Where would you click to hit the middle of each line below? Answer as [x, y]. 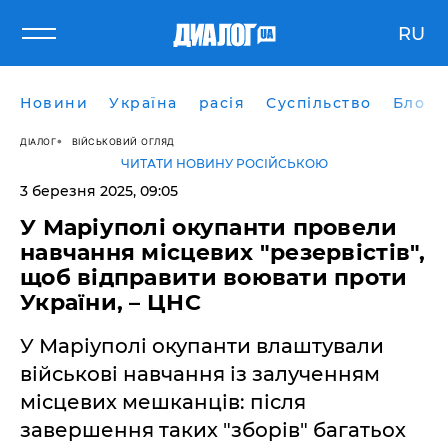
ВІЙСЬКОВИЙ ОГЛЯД [123, 141]
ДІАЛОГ [38, 141]
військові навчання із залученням [200, 374]
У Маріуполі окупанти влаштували [202, 346]
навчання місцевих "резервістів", [223, 252]
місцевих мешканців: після [163, 402]
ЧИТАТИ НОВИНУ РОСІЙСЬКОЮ [224, 163]
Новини [54, 103]
